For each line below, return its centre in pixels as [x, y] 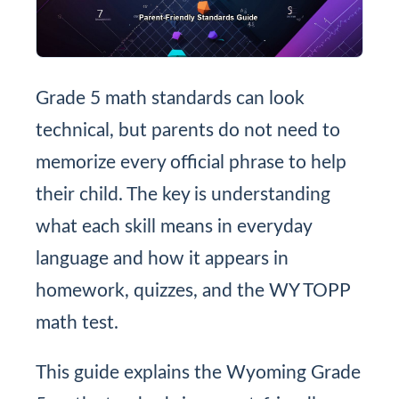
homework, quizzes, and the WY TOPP [193, 290]
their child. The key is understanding [183, 194]
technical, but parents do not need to [188, 130]
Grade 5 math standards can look [170, 98]
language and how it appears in [162, 258]
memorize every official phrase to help [191, 162]
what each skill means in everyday [174, 226]
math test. [77, 322]
